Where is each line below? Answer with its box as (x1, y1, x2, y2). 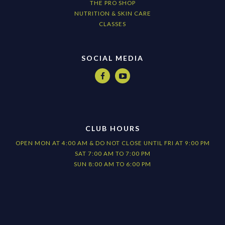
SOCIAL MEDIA (81, 54, 144, 63)
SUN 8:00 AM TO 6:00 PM (74, 161, 151, 168)
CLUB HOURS (85, 124, 140, 133)
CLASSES (99, 21, 126, 28)
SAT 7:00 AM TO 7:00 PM (74, 150, 151, 157)
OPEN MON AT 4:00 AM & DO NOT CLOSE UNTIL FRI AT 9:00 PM (15, 140, 210, 147)
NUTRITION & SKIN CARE (74, 10, 151, 17)
